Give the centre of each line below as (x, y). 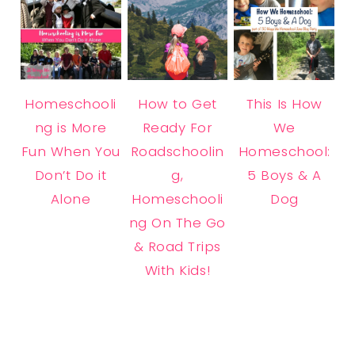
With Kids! (177, 271)
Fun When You (71, 152)
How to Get (177, 104)
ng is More (71, 128)
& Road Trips (177, 247)
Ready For (177, 128)
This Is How (284, 104)
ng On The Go (177, 223)
